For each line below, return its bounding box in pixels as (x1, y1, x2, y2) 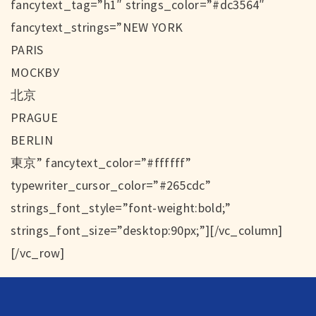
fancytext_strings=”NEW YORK (11, 18, 183, 35)
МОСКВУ (11, 63, 59, 80)
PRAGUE (11, 109, 58, 126)
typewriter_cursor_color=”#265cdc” (11, 176, 211, 193)
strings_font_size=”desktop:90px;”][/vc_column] (11, 221, 283, 238)
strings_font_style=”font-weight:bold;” (11, 199, 231, 216)
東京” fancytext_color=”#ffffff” (11, 154, 192, 171)
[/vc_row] (11, 244, 65, 261)
